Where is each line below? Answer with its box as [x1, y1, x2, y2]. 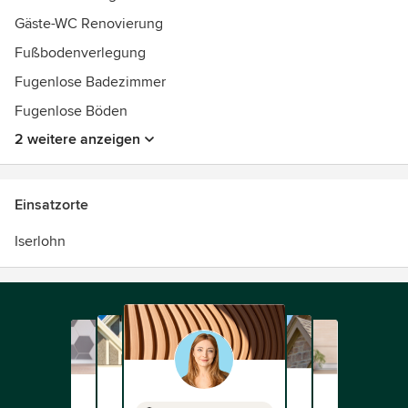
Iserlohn [15, 232, 66, 250]
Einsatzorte [15, 196, 88, 214]
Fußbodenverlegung [15, 44, 146, 62]
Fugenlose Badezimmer [15, 73, 166, 91]
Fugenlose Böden [15, 102, 127, 120]
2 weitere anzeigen [15, 130, 140, 148]
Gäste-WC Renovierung [15, 15, 164, 33]
